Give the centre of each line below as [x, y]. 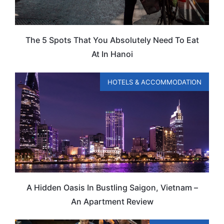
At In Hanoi [112, 54]
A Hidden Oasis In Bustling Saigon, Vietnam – [112, 187]
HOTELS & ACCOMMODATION [154, 82]
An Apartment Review [112, 201]
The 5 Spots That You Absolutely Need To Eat [112, 40]
